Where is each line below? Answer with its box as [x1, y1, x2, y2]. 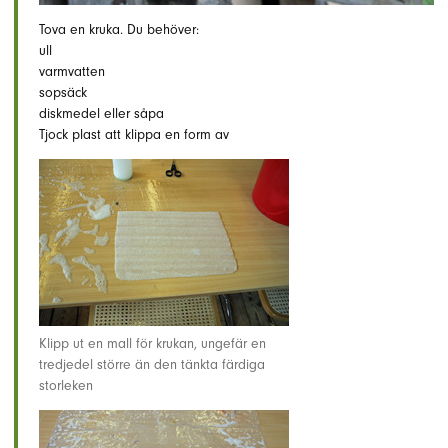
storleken [39, 377, 93, 395]
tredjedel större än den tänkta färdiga [39, 356, 265, 374]
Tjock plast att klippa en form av [39, 126, 229, 144]
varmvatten [39, 63, 105, 81]
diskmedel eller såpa [39, 105, 164, 123]
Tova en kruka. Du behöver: [39, 21, 199, 39]
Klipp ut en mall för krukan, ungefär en [39, 335, 266, 353]
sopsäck [39, 84, 87, 102]
